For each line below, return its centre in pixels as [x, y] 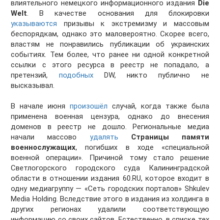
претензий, [35, 75]
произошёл [89, 106]
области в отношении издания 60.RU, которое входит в [110, 179]
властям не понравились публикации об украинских [110, 44]
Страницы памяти [170, 137]
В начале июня [41, 106]
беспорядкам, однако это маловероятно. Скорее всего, [110, 34]
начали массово [50, 137]
